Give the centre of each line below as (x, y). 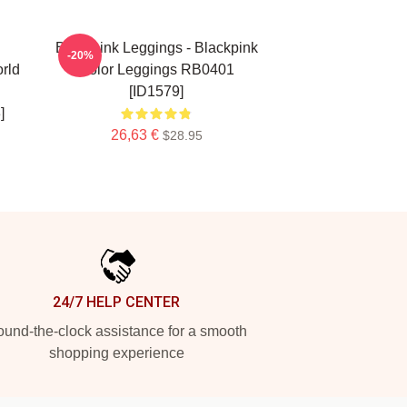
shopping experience (116, 353)
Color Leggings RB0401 (156, 69)
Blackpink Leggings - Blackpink (156, 48)
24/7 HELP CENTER (116, 302)
